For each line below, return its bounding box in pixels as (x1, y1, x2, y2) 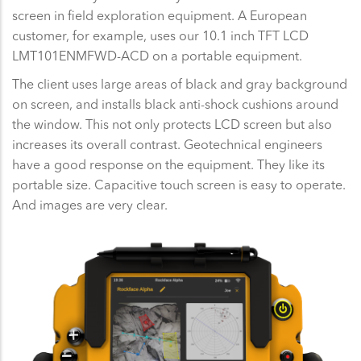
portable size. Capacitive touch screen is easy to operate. (12, 177, 346, 191)
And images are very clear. (12, 197, 168, 211)
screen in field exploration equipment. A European (12, 8, 307, 22)
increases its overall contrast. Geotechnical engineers (12, 137, 322, 151)
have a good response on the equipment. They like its (12, 157, 325, 171)
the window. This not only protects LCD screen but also (12, 117, 332, 131)
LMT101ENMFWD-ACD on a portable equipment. (12, 48, 302, 62)
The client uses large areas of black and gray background (12, 77, 347, 90)
